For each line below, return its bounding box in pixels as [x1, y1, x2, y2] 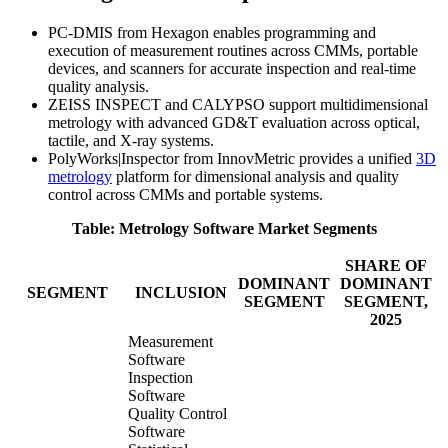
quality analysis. [48, 77, 149, 95]
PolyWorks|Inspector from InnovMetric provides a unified [48, 149, 416, 167]
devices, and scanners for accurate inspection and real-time [48, 59, 416, 77]
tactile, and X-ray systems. [48, 131, 214, 149]
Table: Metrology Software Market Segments [71, 219, 377, 237]
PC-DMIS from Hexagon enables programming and [48, 23, 376, 41]
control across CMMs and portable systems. [48, 185, 323, 203]
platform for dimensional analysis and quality [112, 167, 399, 185]
